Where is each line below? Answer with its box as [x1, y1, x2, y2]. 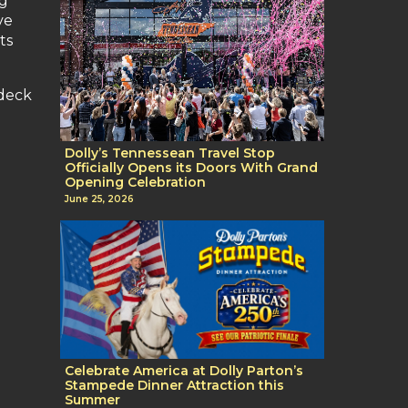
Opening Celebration [65, 173, 206, 190]
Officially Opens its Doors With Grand [65, 158, 318, 176]
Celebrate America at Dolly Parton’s [65, 362, 303, 380]
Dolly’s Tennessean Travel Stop [65, 144, 275, 161]
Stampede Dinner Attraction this [65, 377, 284, 394]
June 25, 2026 [65, 193, 134, 206]
